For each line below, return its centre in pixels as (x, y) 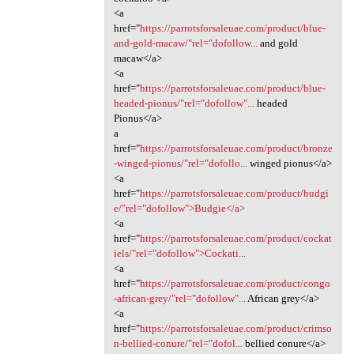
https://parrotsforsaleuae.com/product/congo (235, 283)
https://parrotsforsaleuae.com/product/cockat (235, 238)
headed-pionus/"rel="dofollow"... (184, 103)
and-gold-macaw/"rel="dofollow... (185, 43)
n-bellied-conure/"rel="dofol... (178, 343)
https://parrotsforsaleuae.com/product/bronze (236, 148)
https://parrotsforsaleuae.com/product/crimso (235, 328)
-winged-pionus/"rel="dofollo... (180, 163)
